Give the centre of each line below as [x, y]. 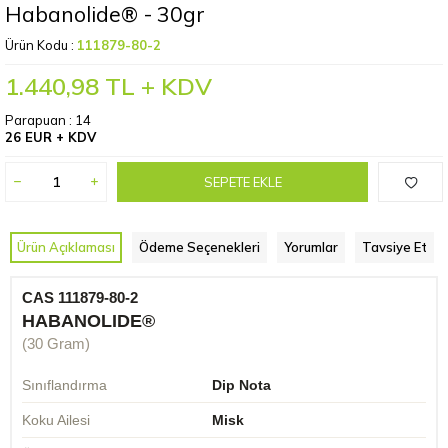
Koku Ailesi [56, 420]
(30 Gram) [56, 344]
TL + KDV [155, 86]
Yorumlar [311, 247]
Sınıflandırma [64, 385]
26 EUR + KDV [50, 137]
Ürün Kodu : [41, 45]
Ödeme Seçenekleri [199, 247]
